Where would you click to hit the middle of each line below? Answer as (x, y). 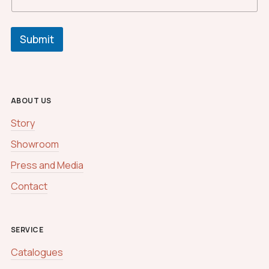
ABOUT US (31, 101)
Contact (29, 186)
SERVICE (27, 230)
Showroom (35, 144)
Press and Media (47, 165)
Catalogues (37, 252)
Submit (37, 40)
